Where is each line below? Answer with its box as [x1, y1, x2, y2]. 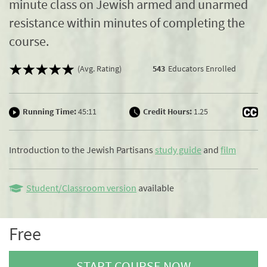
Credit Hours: [142, 105, 192, 117]
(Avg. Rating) [77, 63, 122, 74]
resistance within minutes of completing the [9, 14, 245, 31]
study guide [155, 143, 201, 156]
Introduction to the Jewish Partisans [9, 143, 155, 156]
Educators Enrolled [167, 63, 236, 74]
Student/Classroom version [26, 181, 136, 194]
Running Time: [23, 105, 76, 117]
